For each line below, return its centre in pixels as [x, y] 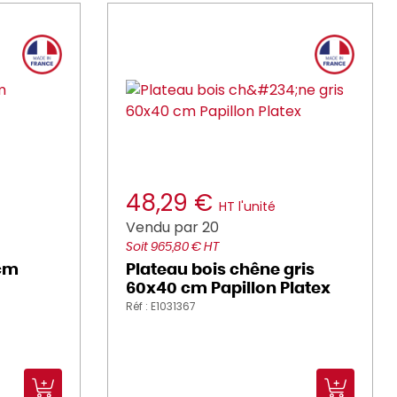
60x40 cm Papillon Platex [228, 289]
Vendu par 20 [172, 227]
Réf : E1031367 [161, 306]
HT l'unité [247, 206]
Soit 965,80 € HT [172, 247]
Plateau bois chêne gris [220, 270]
